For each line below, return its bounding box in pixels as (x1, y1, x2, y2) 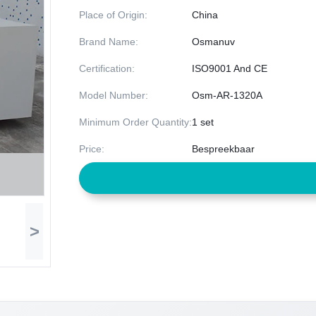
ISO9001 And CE (192, 63, 267, 75)
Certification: (79, 63, 135, 75)
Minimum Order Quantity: (79, 116, 192, 128)
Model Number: (79, 90, 148, 102)
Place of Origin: (79, 9, 147, 21)
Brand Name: (79, 36, 138, 48)
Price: (79, 143, 104, 155)
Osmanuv (192, 36, 235, 48)
